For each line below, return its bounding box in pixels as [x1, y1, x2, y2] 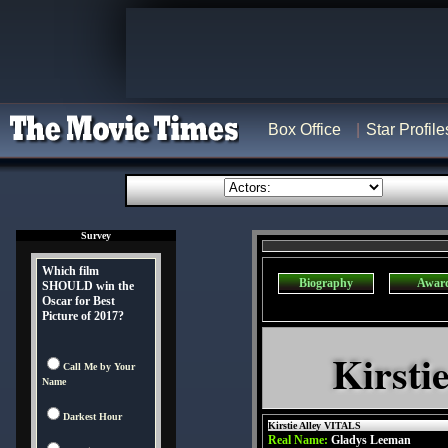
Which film [42, 264, 99, 278]
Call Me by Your [63, 361, 135, 372]
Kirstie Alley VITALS [268, 420, 361, 431]
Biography [299, 276, 353, 290]
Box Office [268, 121, 341, 138]
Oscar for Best [42, 294, 115, 308]
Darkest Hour [63, 411, 122, 422]
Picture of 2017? [42, 309, 124, 323]
